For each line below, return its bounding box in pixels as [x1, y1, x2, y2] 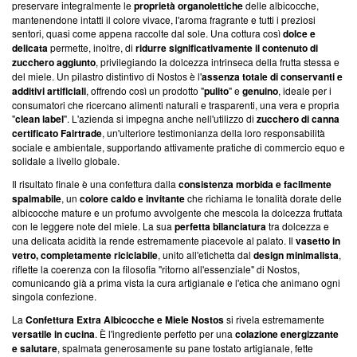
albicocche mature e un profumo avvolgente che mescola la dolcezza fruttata [12, 205, 343, 219]
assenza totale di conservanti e [202, 69, 343, 84]
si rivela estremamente [224, 312, 324, 326]
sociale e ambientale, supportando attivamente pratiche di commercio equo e [12, 139, 345, 154]
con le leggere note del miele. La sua [12, 218, 175, 233]
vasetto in [296, 233, 340, 248]
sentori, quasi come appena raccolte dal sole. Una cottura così [12, 25, 283, 40]
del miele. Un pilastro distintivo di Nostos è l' [12, 69, 202, 83]
